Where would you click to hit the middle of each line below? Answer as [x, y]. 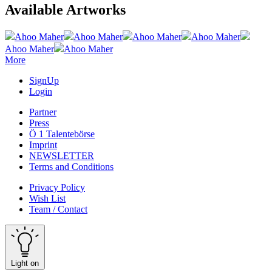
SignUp [44, 80]
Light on [25, 263]
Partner [43, 112]
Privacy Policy [57, 187]
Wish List [47, 198]
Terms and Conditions [71, 166]
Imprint [43, 144]
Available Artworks [65, 9]
